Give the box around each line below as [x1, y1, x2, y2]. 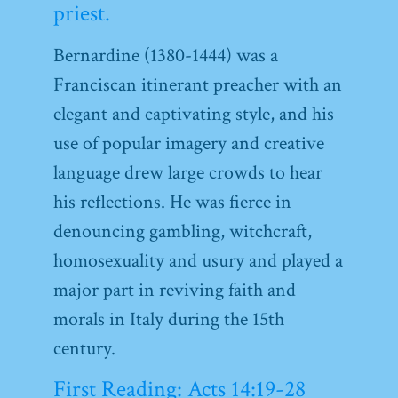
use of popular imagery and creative [53, 131, 324, 157]
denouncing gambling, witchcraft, [53, 219, 312, 245]
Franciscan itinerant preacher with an [53, 72, 342, 99]
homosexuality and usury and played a [53, 248, 343, 275]
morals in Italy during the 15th [53, 306, 284, 333]
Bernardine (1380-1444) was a [53, 43, 278, 69]
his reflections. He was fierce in [53, 189, 291, 216]
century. [53, 336, 115, 362]
